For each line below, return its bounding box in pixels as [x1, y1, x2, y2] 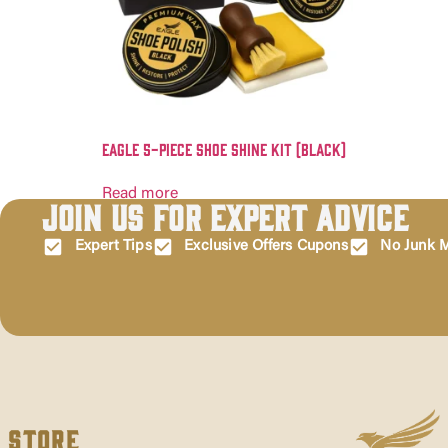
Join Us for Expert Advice [42, 196, 409, 236]
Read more [102, 186, 178, 203]
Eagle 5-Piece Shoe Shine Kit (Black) [102, 139, 346, 159]
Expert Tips [74, 239, 152, 255]
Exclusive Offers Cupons [184, 239, 348, 255]
